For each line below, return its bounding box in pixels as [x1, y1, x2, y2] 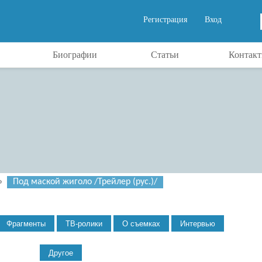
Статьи [150, 50, 179, 60]
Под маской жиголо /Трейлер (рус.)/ [13, 177, 157, 187]
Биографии [52, 50, 97, 60]
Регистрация [143, 15, 187, 24]
